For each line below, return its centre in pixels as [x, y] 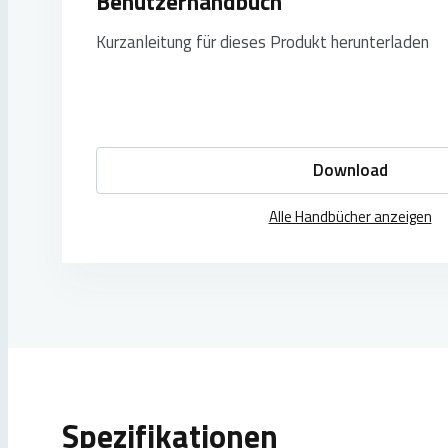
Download [350, 170]
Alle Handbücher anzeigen [350, 217]
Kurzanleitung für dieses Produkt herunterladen [262, 42]
